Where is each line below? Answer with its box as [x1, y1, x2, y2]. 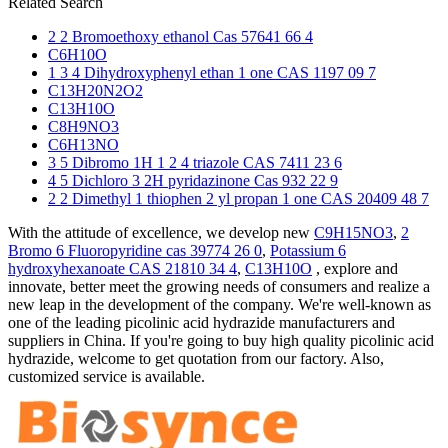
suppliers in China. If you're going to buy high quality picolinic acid [8, 331, 434, 349]
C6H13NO [48, 135, 119, 153]
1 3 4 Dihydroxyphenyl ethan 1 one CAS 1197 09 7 [48, 63, 376, 81]
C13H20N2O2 [48, 81, 143, 99]
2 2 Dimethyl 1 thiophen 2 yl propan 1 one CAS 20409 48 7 [48, 189, 429, 207]
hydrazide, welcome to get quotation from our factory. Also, [8, 349, 384, 367]
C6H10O [48, 45, 107, 63]
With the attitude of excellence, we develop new [8, 223, 314, 241]
